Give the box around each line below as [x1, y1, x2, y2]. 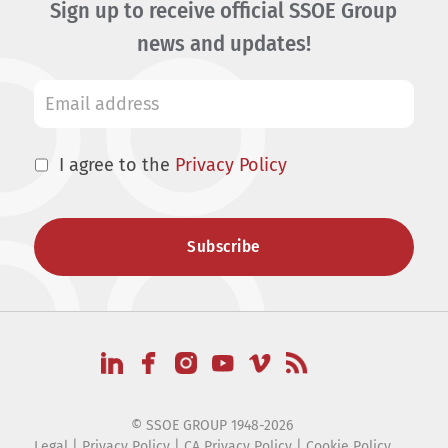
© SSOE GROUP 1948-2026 [131, 417, 294, 435]
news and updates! [136, 30, 311, 58]
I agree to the [58, 154, 175, 177]
